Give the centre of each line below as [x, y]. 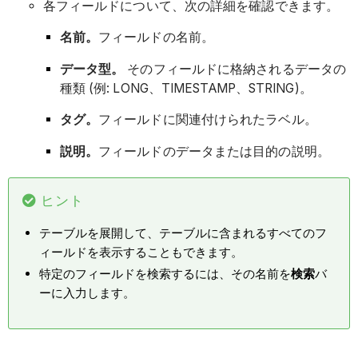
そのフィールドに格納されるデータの [237, 69]
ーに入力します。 [88, 293]
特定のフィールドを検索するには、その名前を [165, 274]
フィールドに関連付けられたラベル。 [208, 120]
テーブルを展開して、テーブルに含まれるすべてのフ [183, 233]
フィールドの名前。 [156, 38]
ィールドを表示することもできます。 [141, 252]
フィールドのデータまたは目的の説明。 [214, 151]
